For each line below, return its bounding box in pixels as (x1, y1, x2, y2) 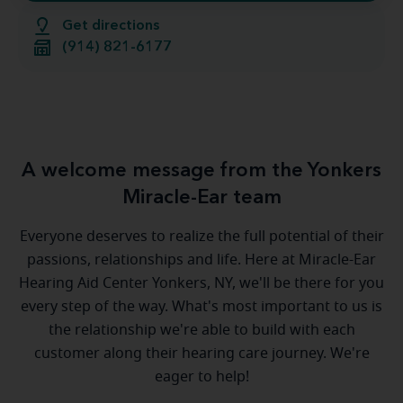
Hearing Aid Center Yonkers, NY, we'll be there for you (19, 276, 384, 291)
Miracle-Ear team (121, 188, 282, 208)
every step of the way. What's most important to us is (21, 300, 382, 314)
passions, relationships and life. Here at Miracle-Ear (27, 253, 376, 267)
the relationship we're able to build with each (48, 323, 355, 337)
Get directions (62, 19, 159, 33)
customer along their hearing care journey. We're (33, 346, 370, 361)
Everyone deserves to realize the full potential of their (19, 229, 384, 244)
